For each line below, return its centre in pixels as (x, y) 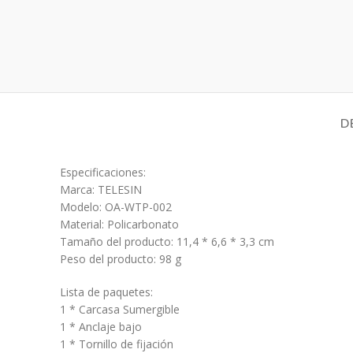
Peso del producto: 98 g (121, 259)
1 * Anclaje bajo (101, 327)
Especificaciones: (103, 172)
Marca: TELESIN (101, 190)
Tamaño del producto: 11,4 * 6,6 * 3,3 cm (167, 242)
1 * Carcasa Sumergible (120, 309)
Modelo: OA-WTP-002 (116, 207)
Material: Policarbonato (119, 224)
